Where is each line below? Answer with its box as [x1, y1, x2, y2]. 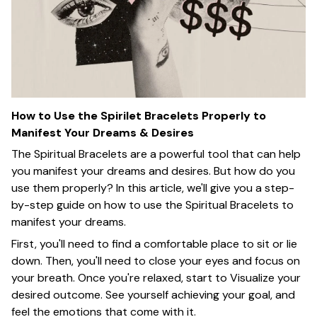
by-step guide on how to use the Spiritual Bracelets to [11, 197, 294, 213]
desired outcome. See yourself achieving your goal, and [11, 287, 295, 302]
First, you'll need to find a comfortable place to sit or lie [11, 236, 297, 251]
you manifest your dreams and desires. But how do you [11, 163, 295, 179]
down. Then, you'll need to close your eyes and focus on [11, 253, 300, 268]
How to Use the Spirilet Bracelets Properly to [11, 108, 266, 123]
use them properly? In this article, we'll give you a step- [11, 180, 294, 196]
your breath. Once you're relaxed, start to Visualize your [11, 270, 301, 285]
